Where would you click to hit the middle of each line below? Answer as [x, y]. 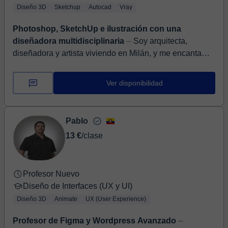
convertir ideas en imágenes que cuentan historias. [104, 65]
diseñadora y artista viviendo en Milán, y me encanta [34, 53]
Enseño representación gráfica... [71, 78]
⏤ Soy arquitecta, [130, 41]
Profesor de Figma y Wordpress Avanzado [94, 221]
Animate [66, 199]
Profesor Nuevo [51, 174]
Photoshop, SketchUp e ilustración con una [97, 29]
